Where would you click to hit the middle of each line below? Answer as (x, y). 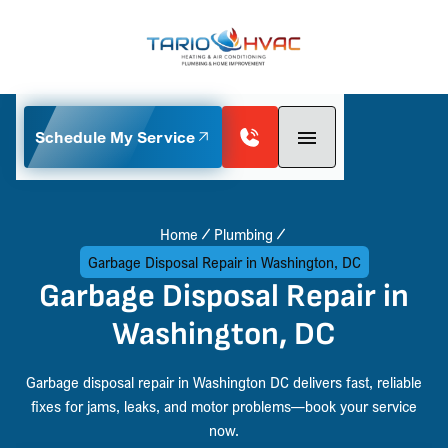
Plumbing (243, 233)
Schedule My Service (114, 136)
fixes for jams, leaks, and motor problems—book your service (224, 405)
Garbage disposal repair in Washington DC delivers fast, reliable (224, 381)
